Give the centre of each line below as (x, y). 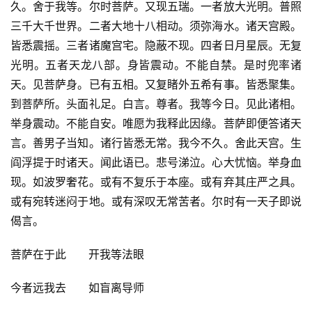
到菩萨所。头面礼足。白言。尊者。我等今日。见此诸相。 (156, 104)
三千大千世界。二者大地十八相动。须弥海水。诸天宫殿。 (156, 26)
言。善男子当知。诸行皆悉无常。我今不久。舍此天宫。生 (156, 143)
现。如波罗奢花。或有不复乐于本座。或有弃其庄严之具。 (156, 182)
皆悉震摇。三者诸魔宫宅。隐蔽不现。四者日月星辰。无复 (156, 46)
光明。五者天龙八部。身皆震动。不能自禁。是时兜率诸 (156, 65)
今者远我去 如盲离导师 (77, 288)
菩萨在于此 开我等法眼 (77, 255)
